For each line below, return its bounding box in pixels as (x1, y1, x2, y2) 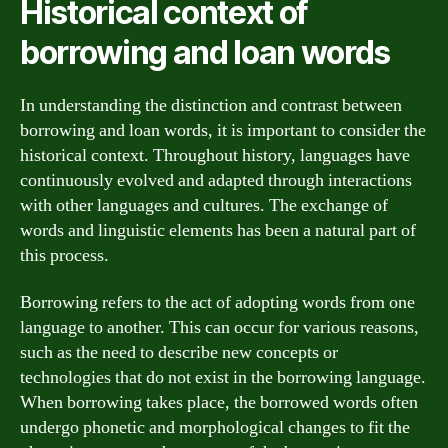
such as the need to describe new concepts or (20, 341, 338, 364)
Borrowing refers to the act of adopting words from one (20, 291, 415, 314)
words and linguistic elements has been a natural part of (20, 218, 416, 242)
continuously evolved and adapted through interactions (20, 168, 412, 192)
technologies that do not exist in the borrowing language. (20, 366, 426, 389)
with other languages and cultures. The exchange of (20, 193, 388, 217)
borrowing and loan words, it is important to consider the (20, 118, 426, 142)
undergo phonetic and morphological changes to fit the (20, 416, 410, 439)
